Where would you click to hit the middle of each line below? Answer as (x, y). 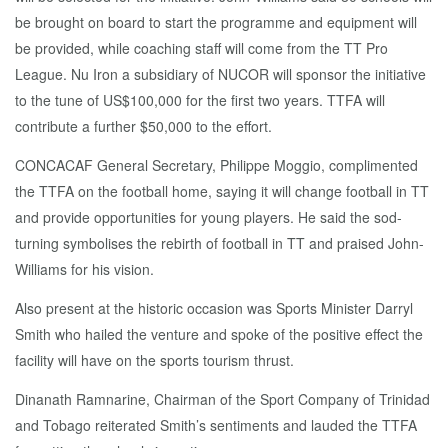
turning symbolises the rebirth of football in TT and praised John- (219, 243)
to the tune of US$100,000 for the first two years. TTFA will (200, 100)
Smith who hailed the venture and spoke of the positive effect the (219, 334)
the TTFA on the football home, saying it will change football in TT (222, 191)
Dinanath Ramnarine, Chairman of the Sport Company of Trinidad (222, 399)
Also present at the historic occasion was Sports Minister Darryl (214, 308)
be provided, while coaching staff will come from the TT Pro (201, 48)
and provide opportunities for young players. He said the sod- (208, 217)
